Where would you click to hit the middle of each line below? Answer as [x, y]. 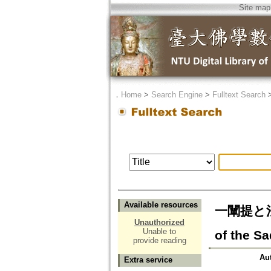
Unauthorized [159, 223]
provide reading [159, 241]
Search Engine [177, 95]
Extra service [148, 260]
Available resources [161, 205]
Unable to [159, 232]
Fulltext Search [239, 95]
